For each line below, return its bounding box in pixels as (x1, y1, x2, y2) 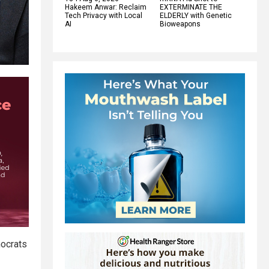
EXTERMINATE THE (160, 2, 222, 11)
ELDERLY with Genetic (160, 11, 232, 20)
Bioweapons (160, 19, 201, 28)
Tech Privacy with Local (65, 11, 142, 20)
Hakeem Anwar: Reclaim (65, 2, 147, 11)
